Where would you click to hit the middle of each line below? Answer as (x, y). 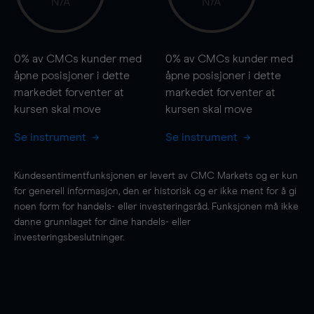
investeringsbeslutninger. (69, 237)
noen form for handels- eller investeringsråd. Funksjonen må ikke (156, 206)
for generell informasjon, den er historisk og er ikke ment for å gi (155, 191)
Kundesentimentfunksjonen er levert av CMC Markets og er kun (156, 176)
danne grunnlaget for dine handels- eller (102, 222)
